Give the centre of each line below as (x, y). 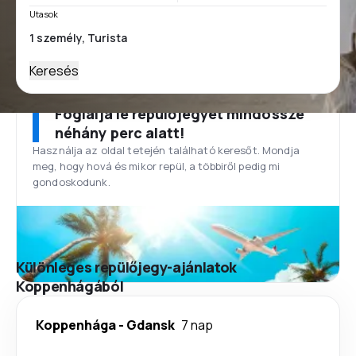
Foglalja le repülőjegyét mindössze (180, 114)
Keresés (54, 71)
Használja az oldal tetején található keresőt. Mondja (166, 150)
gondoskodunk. (72, 182)
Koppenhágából (70, 286)
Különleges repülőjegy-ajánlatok (126, 267)
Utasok (44, 14)
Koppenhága (76, 325)
